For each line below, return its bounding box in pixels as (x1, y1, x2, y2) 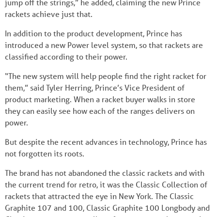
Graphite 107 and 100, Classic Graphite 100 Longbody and (5, 202, 210, 213)
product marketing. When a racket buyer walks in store (5, 93, 195, 104)
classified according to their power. (5, 51, 127, 62)
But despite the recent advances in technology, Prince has (5, 136, 207, 147)
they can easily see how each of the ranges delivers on (5, 105, 195, 116)
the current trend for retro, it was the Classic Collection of (5, 179, 207, 189)
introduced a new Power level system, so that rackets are (5, 39, 203, 50)
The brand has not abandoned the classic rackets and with (5, 167, 204, 178)
